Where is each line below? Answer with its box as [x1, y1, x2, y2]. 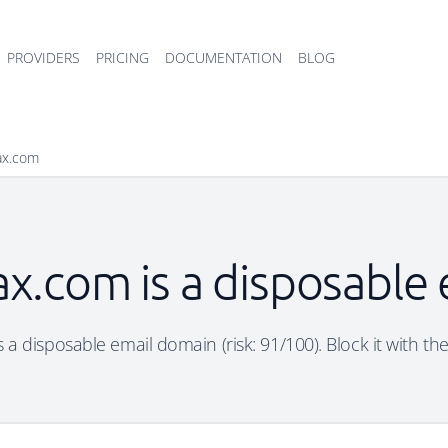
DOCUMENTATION [165, 48, 282, 67]
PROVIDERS [7, 48, 80, 67]
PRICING [96, 48, 149, 67]
